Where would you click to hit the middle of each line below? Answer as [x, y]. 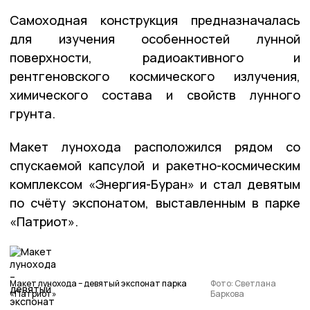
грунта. [33, 113]
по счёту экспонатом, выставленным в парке [155, 202]
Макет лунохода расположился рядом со [155, 146]
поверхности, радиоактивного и [155, 57]
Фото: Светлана [244, 283]
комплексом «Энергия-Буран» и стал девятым [155, 184]
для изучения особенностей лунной [155, 38]
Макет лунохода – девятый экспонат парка [98, 283]
